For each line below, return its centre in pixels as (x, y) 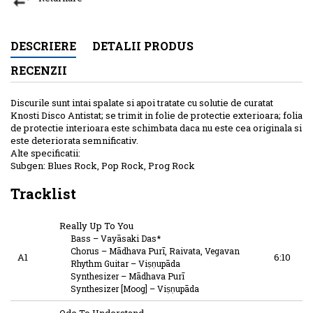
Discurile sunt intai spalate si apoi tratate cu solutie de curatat (142, 102)
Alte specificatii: (45, 153)
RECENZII (39, 70)
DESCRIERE (43, 45)
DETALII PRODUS (143, 45)
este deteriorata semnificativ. (74, 140)
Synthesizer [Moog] (109, 288)
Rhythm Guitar (100, 263)
